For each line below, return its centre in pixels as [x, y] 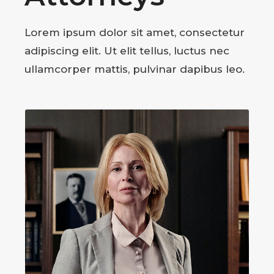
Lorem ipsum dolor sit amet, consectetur [135, 32]
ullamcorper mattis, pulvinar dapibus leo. [135, 69]
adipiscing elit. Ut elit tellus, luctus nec [127, 50]
